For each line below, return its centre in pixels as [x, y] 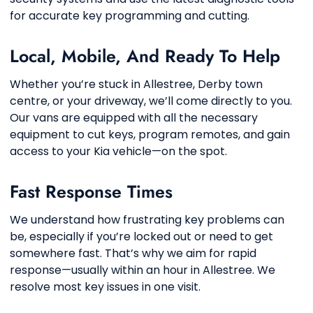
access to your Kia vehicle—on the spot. [118, 151]
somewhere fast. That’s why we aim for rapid [133, 253]
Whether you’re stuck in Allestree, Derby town [136, 84]
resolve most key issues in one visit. [105, 287]
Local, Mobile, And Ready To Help [145, 56]
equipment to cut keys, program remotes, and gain [150, 134]
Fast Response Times [91, 191]
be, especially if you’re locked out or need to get [141, 236]
